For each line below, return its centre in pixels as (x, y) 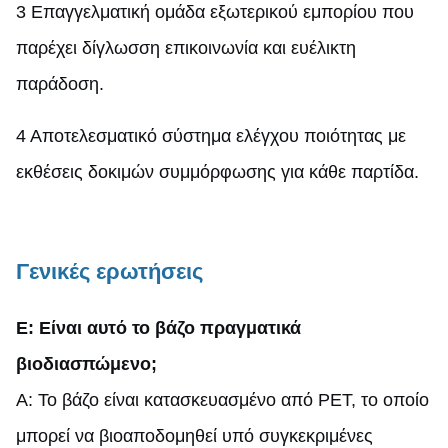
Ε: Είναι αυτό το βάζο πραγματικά (158, 327)
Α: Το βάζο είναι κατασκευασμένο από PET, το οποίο (222, 399)
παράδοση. (60, 83)
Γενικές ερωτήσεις (109, 271)
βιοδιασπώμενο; (86, 363)
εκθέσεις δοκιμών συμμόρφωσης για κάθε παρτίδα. (217, 171)
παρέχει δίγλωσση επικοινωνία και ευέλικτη (186, 47)
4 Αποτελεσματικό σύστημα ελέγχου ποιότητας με (211, 135)
